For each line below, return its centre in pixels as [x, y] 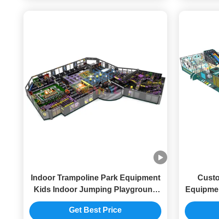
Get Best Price [95, 210]
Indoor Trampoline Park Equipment [95, 178]
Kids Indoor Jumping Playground [95, 189]
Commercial [95, 201]
